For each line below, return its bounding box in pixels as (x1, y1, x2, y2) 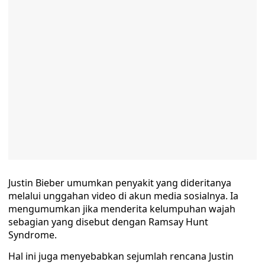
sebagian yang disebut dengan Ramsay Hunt (8, 215, 208, 228)
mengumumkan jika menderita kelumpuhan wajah (8, 202, 235, 215)
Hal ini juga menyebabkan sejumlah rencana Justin (8, 250, 234, 263)
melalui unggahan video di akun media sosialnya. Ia (8, 189, 238, 202)
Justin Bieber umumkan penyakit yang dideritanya (8, 176, 231, 189)
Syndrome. (8, 228, 57, 241)
